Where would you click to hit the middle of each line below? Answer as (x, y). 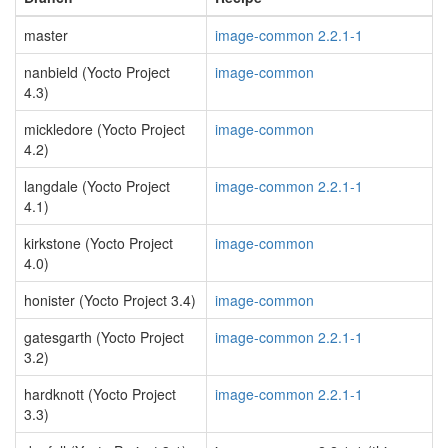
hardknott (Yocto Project (100, 394)
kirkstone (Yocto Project (98, 243)
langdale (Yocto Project (97, 186)
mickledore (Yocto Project (104, 129)
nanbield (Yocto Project (97, 72)
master (46, 35)
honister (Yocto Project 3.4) (110, 300)
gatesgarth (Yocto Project (104, 337)
